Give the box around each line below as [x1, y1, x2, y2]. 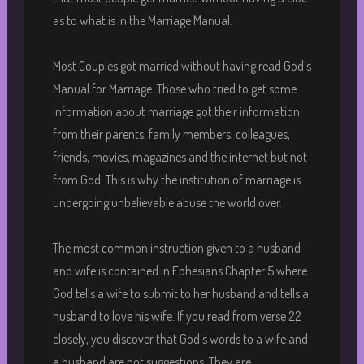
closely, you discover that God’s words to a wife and [52, 330, 308, 347]
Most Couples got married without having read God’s [52, 57, 311, 74]
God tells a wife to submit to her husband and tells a [52, 284, 309, 301]
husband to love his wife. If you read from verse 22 [52, 307, 301, 324]
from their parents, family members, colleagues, [52, 125, 290, 142]
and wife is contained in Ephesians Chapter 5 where [52, 262, 307, 279]
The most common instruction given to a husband [52, 239, 301, 256]
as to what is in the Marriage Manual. [52, 11, 232, 28]
